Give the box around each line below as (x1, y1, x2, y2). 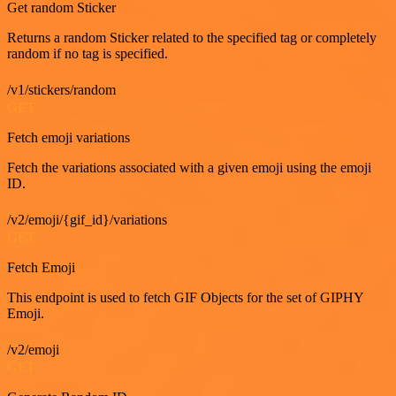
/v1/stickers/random (7, 82, 116, 97)
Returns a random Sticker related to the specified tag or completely (7, 30, 377, 45)
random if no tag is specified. (7, 46, 168, 61)
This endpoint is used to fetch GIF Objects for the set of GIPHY (7, 290, 363, 305)
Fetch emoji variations (7, 130, 130, 145)
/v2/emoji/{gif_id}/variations (7, 212, 167, 227)
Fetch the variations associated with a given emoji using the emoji (7, 160, 371, 175)
